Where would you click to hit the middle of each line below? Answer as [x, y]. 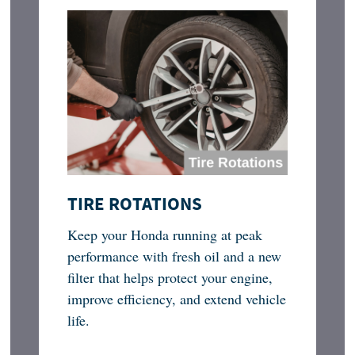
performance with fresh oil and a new [175, 256]
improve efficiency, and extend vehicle [177, 299]
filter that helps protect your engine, [170, 278]
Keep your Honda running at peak [165, 235]
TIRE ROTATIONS [135, 204]
